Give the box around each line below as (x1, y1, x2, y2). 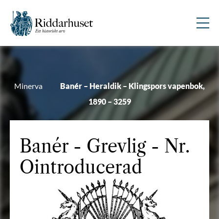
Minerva (14, 81, 43, 90)
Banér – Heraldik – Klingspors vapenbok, (60, 81, 205, 90)
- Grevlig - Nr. (68, 135, 190, 157)
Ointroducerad (20, 156, 142, 178)
